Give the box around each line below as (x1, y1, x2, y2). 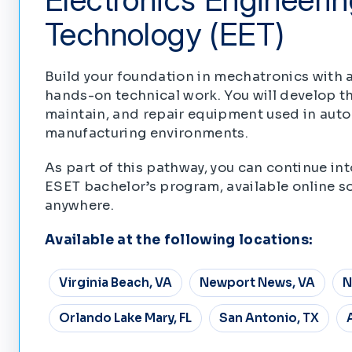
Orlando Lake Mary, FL (58, 310, 192, 326)
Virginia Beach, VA (58, 275, 172, 291)
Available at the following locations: (45, 231, 313, 248)
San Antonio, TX (218, 310, 319, 326)
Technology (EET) (45, 14, 285, 53)
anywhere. (45, 196, 115, 214)
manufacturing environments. (45, 124, 249, 141)
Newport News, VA (199, 275, 315, 291)
